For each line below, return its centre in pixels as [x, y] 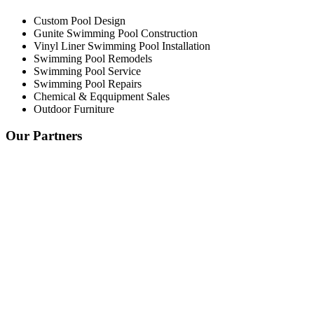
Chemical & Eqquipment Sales [102, 96]
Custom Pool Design [80, 20]
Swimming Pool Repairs [88, 83]
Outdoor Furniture [74, 109]
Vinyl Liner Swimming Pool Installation [122, 46]
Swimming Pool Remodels [93, 58]
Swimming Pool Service [87, 71]
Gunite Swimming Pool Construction [116, 33]
